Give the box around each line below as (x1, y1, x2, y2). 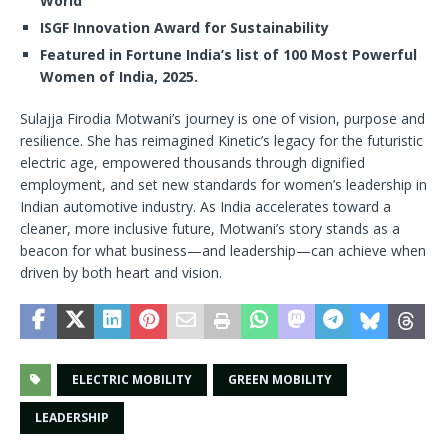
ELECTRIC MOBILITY (72, 371, 192, 389)
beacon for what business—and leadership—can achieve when (20, 241, 426, 261)
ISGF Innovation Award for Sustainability (40, 18, 329, 38)
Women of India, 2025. (40, 67, 198, 87)
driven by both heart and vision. (20, 263, 222, 283)
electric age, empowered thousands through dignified (20, 153, 365, 173)
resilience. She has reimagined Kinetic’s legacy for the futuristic (20, 131, 423, 151)
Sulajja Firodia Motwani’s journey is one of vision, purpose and (20, 109, 425, 129)
